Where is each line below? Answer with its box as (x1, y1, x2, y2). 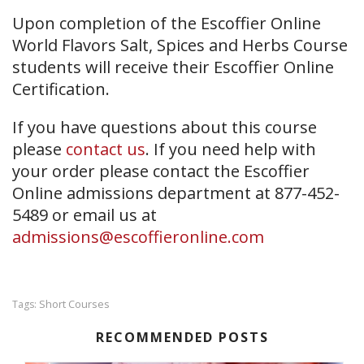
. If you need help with (145, 138, 316, 160)
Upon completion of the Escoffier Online (12, 12, 321, 34)
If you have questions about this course (12, 116, 317, 138)
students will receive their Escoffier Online (12, 56, 334, 78)
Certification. (12, 78, 110, 100)
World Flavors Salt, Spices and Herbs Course (12, 34, 348, 56)
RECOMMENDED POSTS (95, 328, 269, 346)
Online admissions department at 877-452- (12, 182, 340, 204)
